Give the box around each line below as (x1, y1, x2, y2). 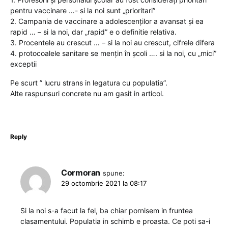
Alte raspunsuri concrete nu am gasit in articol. (10, 89, 164, 98)
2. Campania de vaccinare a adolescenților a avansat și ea (10, 16, 204, 25)
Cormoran (61, 167, 101, 178)
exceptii (10, 59, 37, 68)
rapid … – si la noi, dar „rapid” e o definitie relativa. (10, 27, 177, 36)
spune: (103, 168, 125, 177)
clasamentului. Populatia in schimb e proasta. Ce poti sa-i (20, 216, 210, 225)
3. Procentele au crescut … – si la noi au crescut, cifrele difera (10, 38, 215, 47)
